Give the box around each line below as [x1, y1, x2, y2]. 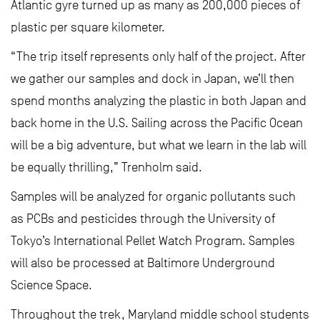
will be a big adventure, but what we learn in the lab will [11, 138, 306, 152]
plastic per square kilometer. [11, 20, 165, 34]
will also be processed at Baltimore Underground [11, 256, 275, 270]
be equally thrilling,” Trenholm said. [11, 160, 202, 174]
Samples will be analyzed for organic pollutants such [11, 189, 296, 204]
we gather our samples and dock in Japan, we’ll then [11, 71, 294, 86]
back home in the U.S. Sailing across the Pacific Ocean [11, 116, 303, 130]
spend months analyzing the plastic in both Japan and [11, 94, 306, 108]
